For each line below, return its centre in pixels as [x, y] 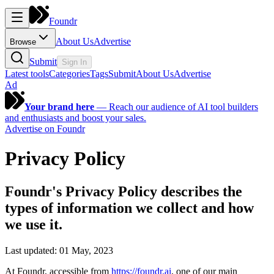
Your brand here [59, 107]
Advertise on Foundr [45, 129]
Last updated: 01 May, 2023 [59, 250]
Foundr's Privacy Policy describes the [124, 191]
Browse [23, 42]
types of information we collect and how [129, 208]
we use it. [34, 224]
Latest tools [27, 74]
